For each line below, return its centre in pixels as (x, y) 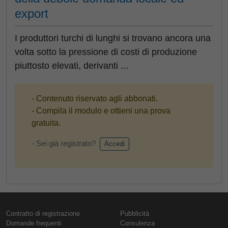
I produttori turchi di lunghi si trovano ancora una (113, 38)
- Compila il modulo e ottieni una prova (101, 111)
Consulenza (137, 223)
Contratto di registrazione (43, 213)
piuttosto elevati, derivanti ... (72, 66)
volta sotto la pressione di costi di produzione (106, 52)
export (32, 13)
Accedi (115, 144)
